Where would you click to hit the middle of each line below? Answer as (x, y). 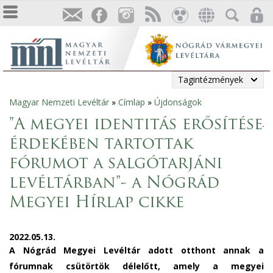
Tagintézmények (211, 80)
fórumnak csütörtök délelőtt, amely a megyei (136, 266)
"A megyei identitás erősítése (136, 125)
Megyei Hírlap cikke (97, 203)
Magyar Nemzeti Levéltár (59, 102)
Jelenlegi (32, 108)
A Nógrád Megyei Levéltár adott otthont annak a (136, 250)
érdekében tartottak (101, 145)
